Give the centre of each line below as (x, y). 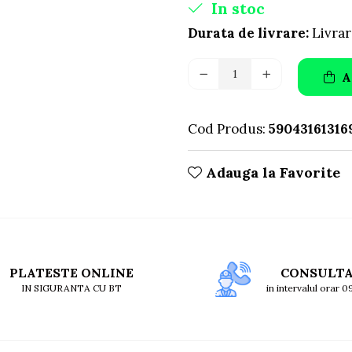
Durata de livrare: (248, 33)
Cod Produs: (227, 129)
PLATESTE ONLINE (72, 273)
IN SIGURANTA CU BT (72, 288)
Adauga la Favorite (271, 172)
